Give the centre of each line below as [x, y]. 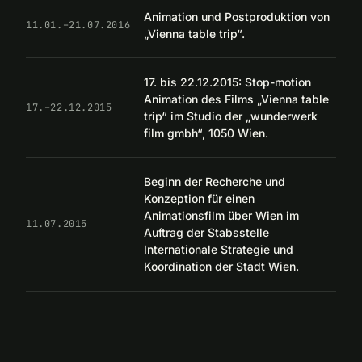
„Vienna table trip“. [194, 33]
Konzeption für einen [199, 199]
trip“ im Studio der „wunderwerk [231, 116]
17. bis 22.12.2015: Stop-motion [227, 82]
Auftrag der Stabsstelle [206, 233]
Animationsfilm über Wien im [221, 216]
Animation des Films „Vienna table [236, 99]
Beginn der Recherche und [215, 182]
